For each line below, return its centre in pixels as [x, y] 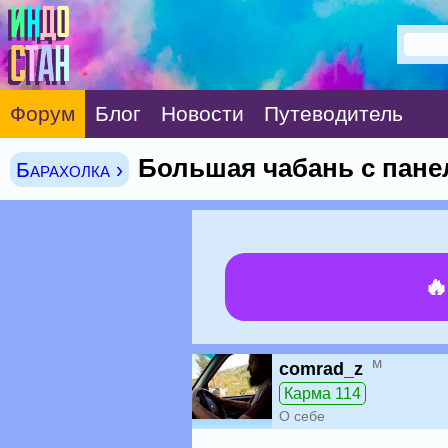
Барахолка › [69, 169]
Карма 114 [322, 393]
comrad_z [321, 369]
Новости [202, 113]
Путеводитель [333, 113]
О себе [302, 416]
